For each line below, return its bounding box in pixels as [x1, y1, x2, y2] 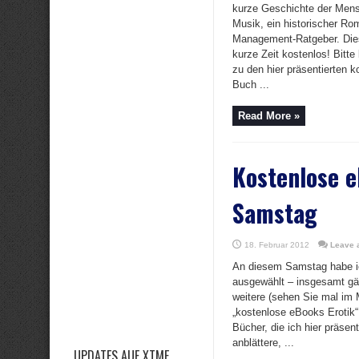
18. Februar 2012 [244, 240, 309, 249]
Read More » [238, 110, 300, 122]
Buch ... [232, 79, 269, 91]
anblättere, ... [232, 337, 294, 349]
